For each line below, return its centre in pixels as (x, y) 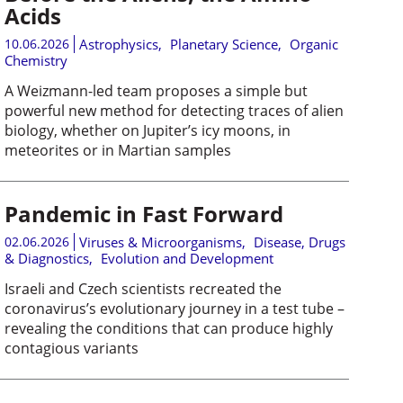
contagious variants (71, 348)
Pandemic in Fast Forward (143, 213)
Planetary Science (224, 44)
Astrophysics (118, 44)
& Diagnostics (46, 258)
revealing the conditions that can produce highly (168, 328)
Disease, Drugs (299, 242)
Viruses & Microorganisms (160, 242)
